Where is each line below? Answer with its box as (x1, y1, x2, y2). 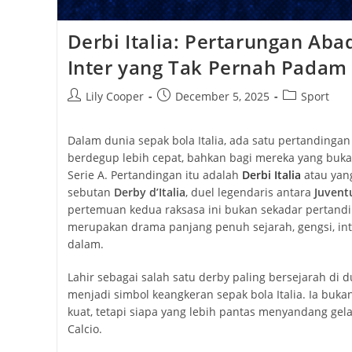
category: (281, 104, 330, 120)
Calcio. (67, 321, 102, 337)
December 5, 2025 (174, 89, 269, 104)
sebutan (67, 185, 114, 200)
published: (156, 104, 213, 120)
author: (66, 104, 105, 120)
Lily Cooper (85, 89, 144, 104)
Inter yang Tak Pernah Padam (67, 54, 347, 81)
